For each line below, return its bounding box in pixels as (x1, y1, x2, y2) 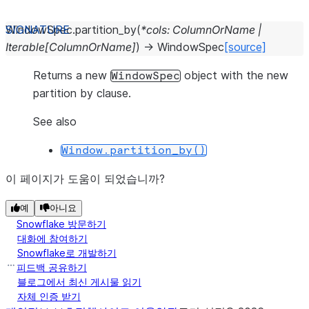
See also (33, 114, 77, 128)
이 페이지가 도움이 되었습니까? (6, 172, 165, 186)
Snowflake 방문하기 (17, 218, 106, 230)
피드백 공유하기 (17, 261, 87, 273)
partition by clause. (33, 86, 131, 100)
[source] (224, 40, 266, 54)
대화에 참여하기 (17, 232, 88, 244)
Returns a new (33, 68, 110, 82)
